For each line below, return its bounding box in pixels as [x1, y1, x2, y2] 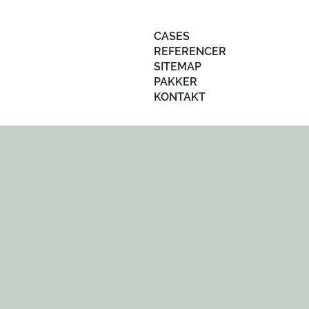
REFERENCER [154, 45, 226, 58]
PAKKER [154, 75, 197, 88]
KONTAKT [154, 90, 206, 103]
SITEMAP [154, 60, 201, 73]
